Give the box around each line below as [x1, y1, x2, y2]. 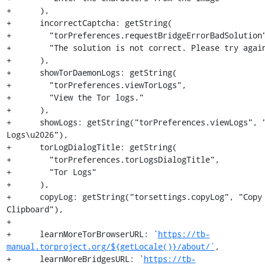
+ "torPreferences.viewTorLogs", [6, 79, 186, 91]
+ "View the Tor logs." [6, 92, 144, 103]
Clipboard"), [6, 203, 63, 215]
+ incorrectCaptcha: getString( [6, 17, 172, 28]
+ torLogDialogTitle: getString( [6, 141, 177, 153]
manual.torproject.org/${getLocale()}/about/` [6, 241, 215, 252]
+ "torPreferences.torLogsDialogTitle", [6, 154, 219, 165]
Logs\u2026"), [6, 129, 68, 140]
